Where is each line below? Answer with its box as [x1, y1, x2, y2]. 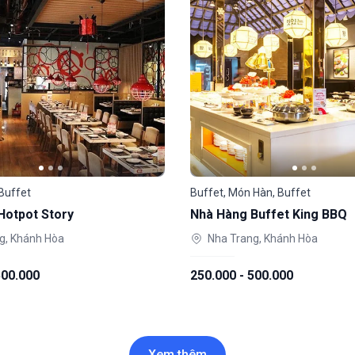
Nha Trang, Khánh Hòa [208, 232, 318, 245]
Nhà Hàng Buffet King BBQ [190, 207, 347, 222]
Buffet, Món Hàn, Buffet [190, 186, 311, 199]
